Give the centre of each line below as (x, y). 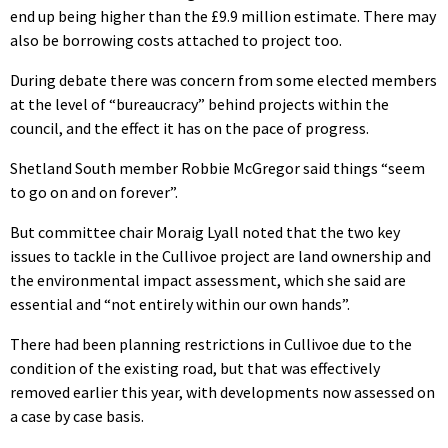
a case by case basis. (77, 415)
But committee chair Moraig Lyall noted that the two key (205, 231)
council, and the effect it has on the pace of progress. (189, 127)
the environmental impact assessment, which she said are (208, 279)
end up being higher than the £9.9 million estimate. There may (223, 15)
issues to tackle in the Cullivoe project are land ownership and (220, 255)
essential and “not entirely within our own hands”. (180, 303)
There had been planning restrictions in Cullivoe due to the (211, 343)
